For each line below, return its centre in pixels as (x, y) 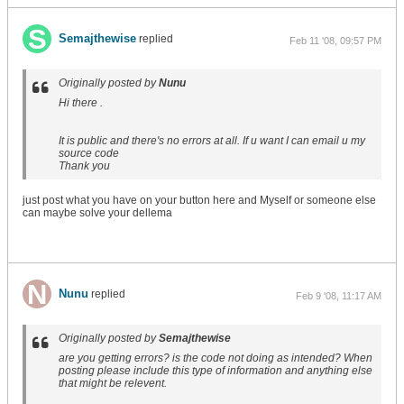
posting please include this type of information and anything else (216, 371)
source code (89, 153)
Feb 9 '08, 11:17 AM (339, 296)
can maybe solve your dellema (97, 213)
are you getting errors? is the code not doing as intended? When (216, 358)
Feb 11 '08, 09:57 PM (335, 41)
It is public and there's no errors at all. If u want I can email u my (212, 141)
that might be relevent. (113, 383)
